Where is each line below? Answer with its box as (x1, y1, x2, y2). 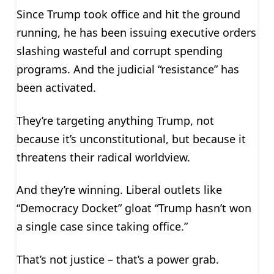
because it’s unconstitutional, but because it (16, 131, 246, 146)
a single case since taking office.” (16, 219, 188, 234)
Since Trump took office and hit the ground (16, 6, 240, 21)
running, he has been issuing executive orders (16, 24, 256, 40)
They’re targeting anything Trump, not (16, 113, 214, 128)
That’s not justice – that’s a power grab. (16, 251, 219, 267)
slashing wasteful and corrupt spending (16, 43, 223, 58)
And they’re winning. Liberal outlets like (16, 182, 222, 198)
